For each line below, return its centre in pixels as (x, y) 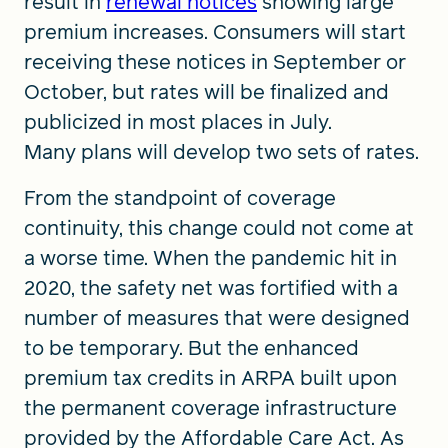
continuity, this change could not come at (219, 228)
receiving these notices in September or (215, 62)
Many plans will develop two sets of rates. (221, 152)
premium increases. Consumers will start (215, 32)
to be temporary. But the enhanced (191, 348)
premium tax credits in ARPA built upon (210, 378)
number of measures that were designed (217, 318)
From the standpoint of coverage (180, 198)
